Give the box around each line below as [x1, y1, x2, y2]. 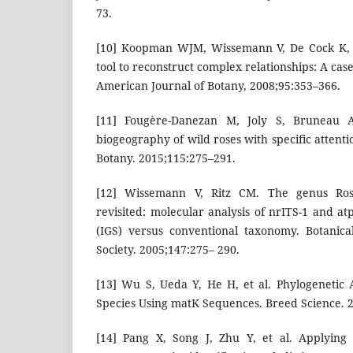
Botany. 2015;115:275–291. [96, 150, 236, 166]
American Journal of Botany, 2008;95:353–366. [96, 78, 340, 94]
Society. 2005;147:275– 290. [96, 242, 240, 258]
